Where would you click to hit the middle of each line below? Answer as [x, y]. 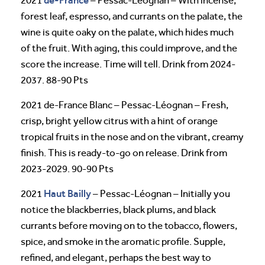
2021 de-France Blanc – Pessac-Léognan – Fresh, [125, 105]
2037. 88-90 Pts [54, 80]
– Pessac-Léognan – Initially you [161, 194]
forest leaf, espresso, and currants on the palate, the [132, 17]
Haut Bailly [67, 194]
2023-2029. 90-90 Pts [67, 169]
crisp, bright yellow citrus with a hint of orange [119, 121]
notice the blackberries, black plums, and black [118, 210]
